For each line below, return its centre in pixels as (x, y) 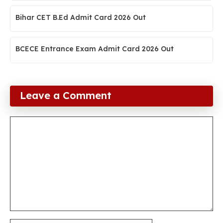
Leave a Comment (66, 96)
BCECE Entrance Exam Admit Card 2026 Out (95, 49)
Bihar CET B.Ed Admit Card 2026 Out (81, 18)
